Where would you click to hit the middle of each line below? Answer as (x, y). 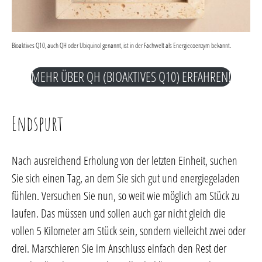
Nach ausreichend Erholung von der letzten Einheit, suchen (125, 160)
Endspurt (37, 123)
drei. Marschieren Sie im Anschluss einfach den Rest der (119, 248)
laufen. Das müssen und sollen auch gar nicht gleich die (119, 213)
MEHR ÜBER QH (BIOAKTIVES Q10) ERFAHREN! (131, 77)
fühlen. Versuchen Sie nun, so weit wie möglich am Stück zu (126, 195)
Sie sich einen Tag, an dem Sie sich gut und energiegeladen (126, 178)
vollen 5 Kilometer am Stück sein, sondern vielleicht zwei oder (129, 230)
